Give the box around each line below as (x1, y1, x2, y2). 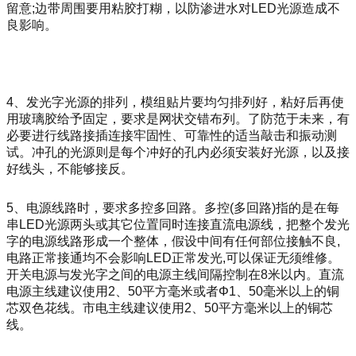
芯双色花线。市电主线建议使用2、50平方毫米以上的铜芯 (6, 301, 333, 315)
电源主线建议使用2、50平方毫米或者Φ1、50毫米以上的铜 (6, 284, 339, 299)
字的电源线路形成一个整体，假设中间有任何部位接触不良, (6, 234, 340, 249)
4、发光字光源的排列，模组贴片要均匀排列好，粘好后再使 (6, 95, 344, 109)
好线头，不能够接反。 (6, 161, 133, 176)
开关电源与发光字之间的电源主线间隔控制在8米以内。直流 (6, 268, 344, 282)
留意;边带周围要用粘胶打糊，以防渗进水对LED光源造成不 (6, 2, 340, 16)
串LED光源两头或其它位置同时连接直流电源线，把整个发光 (6, 218, 350, 232)
